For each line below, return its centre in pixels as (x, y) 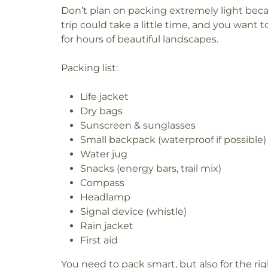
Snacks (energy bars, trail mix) (151, 168)
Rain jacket (107, 226)
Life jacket (104, 96)
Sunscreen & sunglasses (138, 125)
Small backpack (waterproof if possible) (173, 139)
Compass (102, 182)
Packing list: (89, 68)
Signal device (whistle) (133, 211)
